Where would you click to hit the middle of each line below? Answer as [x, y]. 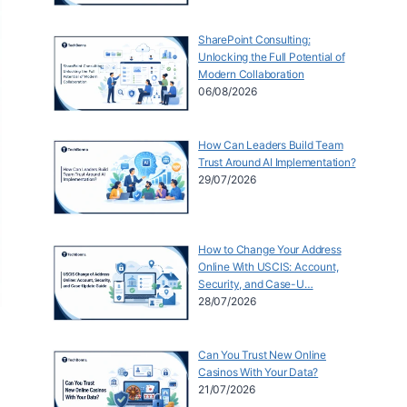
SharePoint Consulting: [254, 40]
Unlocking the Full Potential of [272, 57]
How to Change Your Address [270, 250]
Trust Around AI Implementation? [277, 162]
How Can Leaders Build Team [271, 144]
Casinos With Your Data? [258, 372]
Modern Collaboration [251, 74]
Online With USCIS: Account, [268, 267]
